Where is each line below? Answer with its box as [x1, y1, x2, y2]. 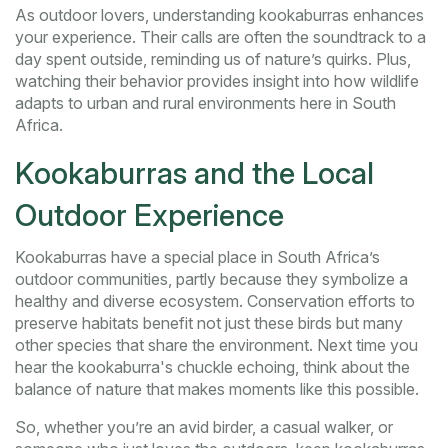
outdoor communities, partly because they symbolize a [15, 269, 408, 290]
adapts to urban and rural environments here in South [15, 93, 396, 114]
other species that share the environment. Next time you [15, 335, 418, 356]
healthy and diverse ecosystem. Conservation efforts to [15, 291, 415, 312]
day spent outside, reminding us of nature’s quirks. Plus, [15, 49, 411, 70]
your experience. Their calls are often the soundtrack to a [15, 27, 426, 48]
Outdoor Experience [15, 197, 284, 234]
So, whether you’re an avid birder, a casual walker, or [15, 417, 393, 438]
